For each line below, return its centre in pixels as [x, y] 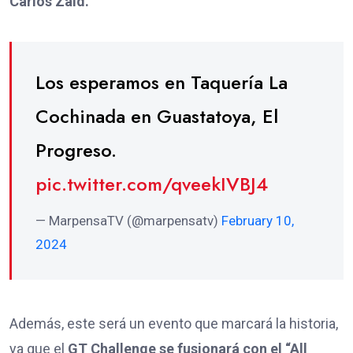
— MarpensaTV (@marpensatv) [128, 221]
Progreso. [76, 150]
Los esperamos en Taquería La [162, 83]
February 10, [258, 221]
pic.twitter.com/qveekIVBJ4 [152, 184]
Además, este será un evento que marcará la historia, [174, 324]
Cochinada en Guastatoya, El [157, 117]
